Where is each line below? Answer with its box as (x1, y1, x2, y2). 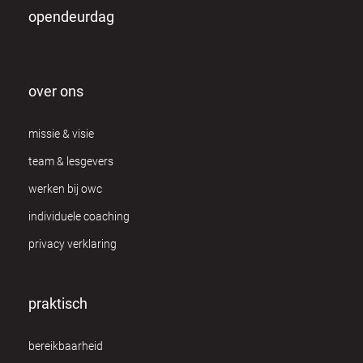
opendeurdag (28, 7, 114, 25)
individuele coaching (28, 209, 130, 223)
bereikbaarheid (28, 339, 103, 352)
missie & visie (28, 126, 94, 140)
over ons (28, 82, 83, 100)
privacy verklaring (28, 237, 117, 250)
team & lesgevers (28, 154, 113, 168)
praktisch (28, 294, 88, 312)
